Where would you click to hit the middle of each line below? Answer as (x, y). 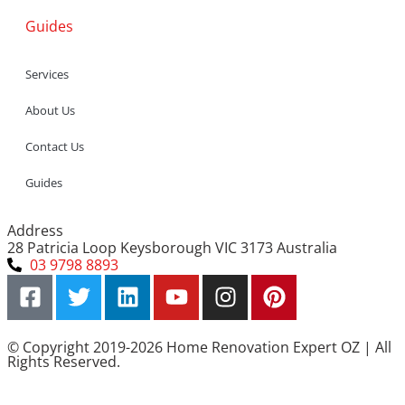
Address (35, 230)
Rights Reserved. (64, 361)
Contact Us (55, 146)
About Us (50, 110)
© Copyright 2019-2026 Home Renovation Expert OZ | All (199, 347)
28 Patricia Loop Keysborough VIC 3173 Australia (172, 247)
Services (47, 74)
